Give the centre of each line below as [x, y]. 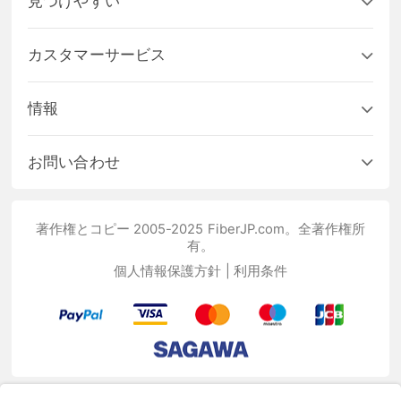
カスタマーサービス [97, 55]
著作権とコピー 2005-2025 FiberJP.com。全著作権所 [200, 229]
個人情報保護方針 [168, 271]
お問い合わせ [74, 162]
